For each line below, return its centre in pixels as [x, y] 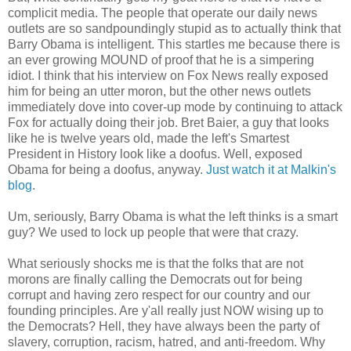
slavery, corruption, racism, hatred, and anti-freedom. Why [166, 342]
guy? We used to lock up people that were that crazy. [153, 232]
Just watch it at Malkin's [271, 169]
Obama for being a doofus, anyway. [107, 169]
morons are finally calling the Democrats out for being [155, 279]
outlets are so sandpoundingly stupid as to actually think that [174, 28]
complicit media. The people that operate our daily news [163, 13]
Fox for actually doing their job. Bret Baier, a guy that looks [168, 122]
